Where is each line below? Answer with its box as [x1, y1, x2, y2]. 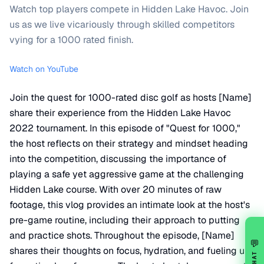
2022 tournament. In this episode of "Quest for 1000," [9, 122, 240, 134]
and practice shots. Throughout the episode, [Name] [9, 229, 235, 242]
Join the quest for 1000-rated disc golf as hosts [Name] [9, 91, 252, 104]
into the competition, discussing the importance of [9, 153, 226, 165]
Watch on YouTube [9, 64, 78, 74]
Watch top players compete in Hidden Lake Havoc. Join [9, 3, 249, 15]
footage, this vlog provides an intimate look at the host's [9, 199, 250, 211]
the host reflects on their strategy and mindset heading [9, 137, 248, 150]
